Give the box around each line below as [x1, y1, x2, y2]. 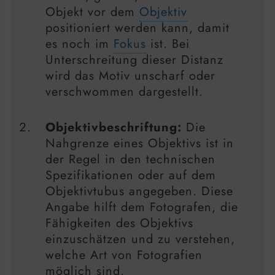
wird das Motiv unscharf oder [45, 67, 215, 85]
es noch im [45, 35, 114, 53]
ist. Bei [146, 35, 190, 53]
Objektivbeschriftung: [45, 118, 182, 137]
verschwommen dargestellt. [45, 83, 203, 101]
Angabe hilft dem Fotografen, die [45, 198, 238, 217]
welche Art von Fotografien [45, 246, 203, 265]
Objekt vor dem [45, 3, 139, 21]
